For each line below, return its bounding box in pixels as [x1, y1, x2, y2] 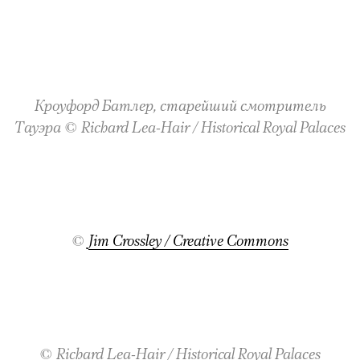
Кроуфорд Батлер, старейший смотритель [34, 95, 326, 114]
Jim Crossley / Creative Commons [88, 230, 288, 249]
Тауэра [14, 117, 64, 136]
